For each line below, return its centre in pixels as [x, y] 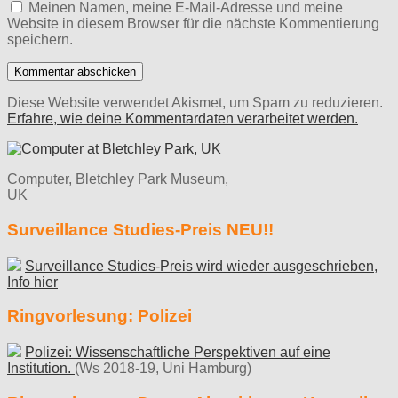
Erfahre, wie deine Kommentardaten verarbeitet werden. [183, 119]
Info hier [32, 282]
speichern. [40, 40]
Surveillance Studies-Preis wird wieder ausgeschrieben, [201, 266]
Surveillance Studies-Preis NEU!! [140, 229]
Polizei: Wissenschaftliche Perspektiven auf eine [178, 353]
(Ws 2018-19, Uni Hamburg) [163, 369]
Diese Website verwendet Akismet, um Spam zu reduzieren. [195, 103]
